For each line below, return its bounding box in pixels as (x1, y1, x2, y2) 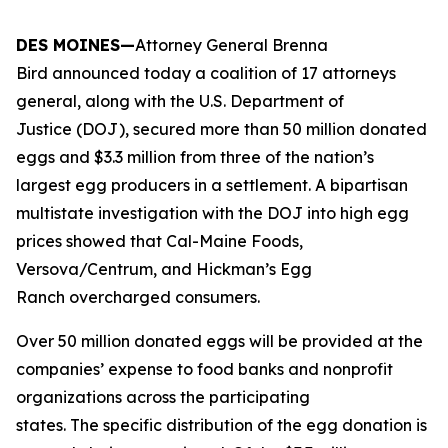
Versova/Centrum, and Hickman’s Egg (16, 259, 312, 279)
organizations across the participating (16, 387, 310, 407)
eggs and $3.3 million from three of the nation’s (16, 147, 374, 167)
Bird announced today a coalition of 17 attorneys (16, 63, 396, 83)
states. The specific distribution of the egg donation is (16, 415, 427, 435)
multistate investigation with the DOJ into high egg (16, 203, 409, 223)
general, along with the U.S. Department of (16, 91, 344, 111)
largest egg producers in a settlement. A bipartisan (16, 175, 408, 195)
